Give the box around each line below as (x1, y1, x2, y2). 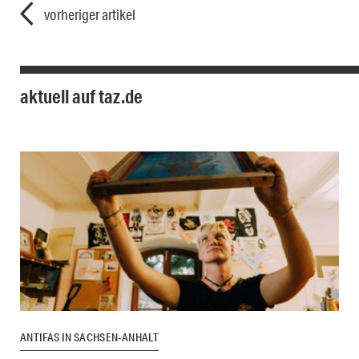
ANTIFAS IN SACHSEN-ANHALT (20, 330, 159, 345)
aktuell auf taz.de (20, 84, 143, 109)
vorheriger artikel (44, 6, 135, 24)
